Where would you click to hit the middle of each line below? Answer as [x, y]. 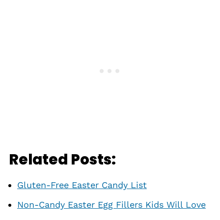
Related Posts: [62, 159]
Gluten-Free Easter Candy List [82, 185]
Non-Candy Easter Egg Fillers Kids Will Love [111, 205]
